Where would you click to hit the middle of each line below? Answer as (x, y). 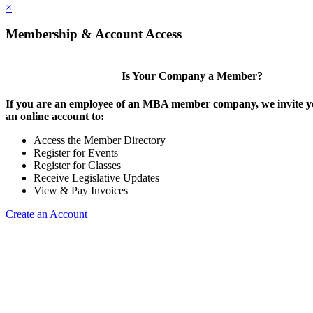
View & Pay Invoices (81, 190)
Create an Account (46, 214)
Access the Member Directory (100, 140)
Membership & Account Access (94, 34)
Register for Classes (77, 165)
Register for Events (76, 152)
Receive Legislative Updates (96, 177)
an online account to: (55, 116)
